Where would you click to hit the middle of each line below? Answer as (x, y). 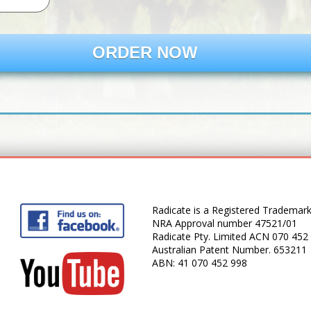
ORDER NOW (145, 52)
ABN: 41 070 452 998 (201, 263)
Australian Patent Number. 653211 (229, 250)
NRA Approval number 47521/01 (225, 223)
